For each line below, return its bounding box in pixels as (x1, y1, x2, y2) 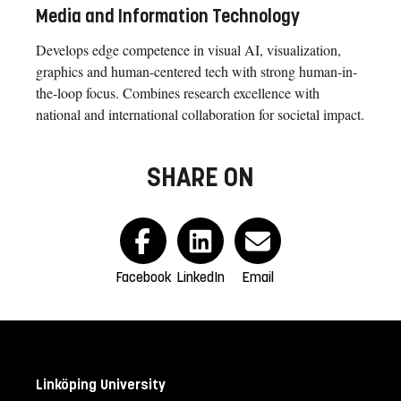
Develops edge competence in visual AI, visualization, (36, 40, 341, 60)
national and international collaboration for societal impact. (36, 105, 364, 124)
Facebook (115, 269, 172, 286)
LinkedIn (176, 269, 225, 286)
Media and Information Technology (36, 5, 300, 29)
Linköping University (36, 376, 166, 394)
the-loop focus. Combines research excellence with (36, 83, 320, 103)
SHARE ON (147, 161, 254, 194)
